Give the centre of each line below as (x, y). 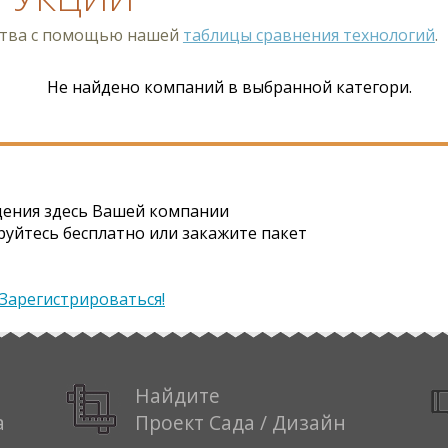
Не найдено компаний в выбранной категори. (229, 86)
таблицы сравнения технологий (308, 34)
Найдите (177, 395)
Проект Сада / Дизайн (240, 422)
